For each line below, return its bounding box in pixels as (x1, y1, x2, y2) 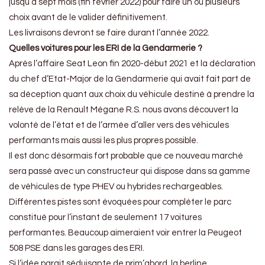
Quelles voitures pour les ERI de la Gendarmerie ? (9, 44, 202, 53)
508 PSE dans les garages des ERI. (9, 244, 144, 253)
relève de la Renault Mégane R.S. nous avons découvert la (9, 105, 238, 115)
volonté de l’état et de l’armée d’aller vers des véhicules (9, 121, 229, 130)
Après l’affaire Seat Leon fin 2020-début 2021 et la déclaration (9, 59, 256, 69)
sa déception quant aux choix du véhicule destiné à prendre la (9, 90, 254, 99)
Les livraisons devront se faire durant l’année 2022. (9, 28, 209, 38)
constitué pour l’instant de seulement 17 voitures (9, 213, 202, 222)
